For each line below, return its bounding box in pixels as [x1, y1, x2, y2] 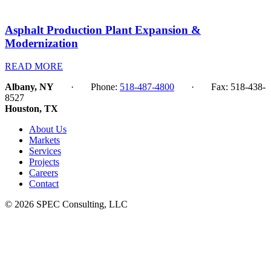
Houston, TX [5, 103, 58, 114]
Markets [29, 135, 60, 146]
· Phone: [54, 82, 117, 93]
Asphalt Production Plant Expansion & [5, 23, 201, 36]
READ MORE [5, 61, 63, 72]
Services [29, 146, 61, 157]
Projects [29, 157, 59, 168]
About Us [29, 124, 67, 135]
